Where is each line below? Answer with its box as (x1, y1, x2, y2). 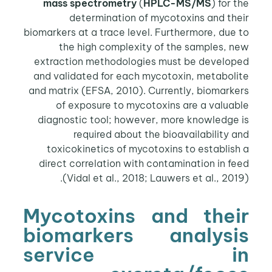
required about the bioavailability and (75, 127, 251, 140)
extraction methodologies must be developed (36, 55, 251, 67)
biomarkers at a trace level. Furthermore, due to (25, 25, 251, 38)
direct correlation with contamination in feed (41, 157, 251, 169)
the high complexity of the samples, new (61, 40, 251, 53)
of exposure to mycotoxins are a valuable (58, 98, 251, 111)
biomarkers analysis (24, 222, 251, 247)
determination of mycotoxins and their (71, 11, 251, 24)
